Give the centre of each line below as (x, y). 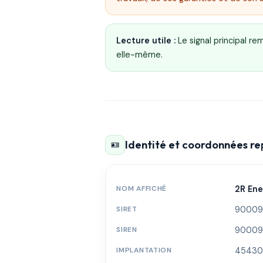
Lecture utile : (146, 41)
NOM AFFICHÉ (142, 188)
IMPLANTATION (144, 250)
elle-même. (140, 55)
